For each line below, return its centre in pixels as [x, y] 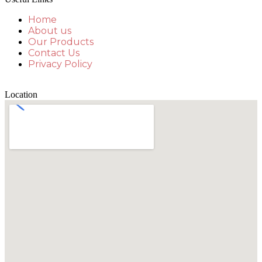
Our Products [61, 42]
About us [50, 31]
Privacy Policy [60, 64]
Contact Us [54, 53]
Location [21, 94]
